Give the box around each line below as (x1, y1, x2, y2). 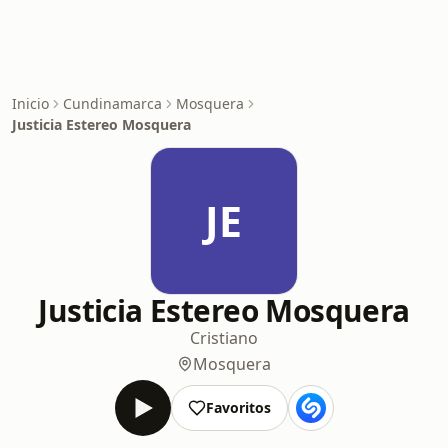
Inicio (12, 94, 49, 113)
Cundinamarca (63, 94, 162, 113)
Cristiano (190, 327, 258, 349)
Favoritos (205, 398, 271, 417)
